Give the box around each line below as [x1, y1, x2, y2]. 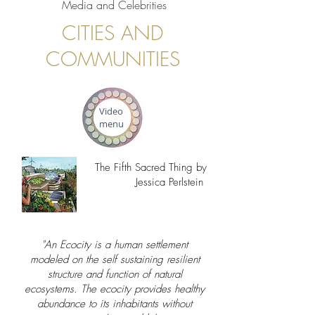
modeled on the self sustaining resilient [30, 252, 200, 266]
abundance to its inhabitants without [37, 297, 192, 311]
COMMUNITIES [45, 46, 180, 72]
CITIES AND [62, 20, 163, 46]
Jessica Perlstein [136, 175, 207, 189]
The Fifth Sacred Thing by [95, 160, 207, 174]
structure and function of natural [47, 267, 182, 281]
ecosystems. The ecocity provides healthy [25, 282, 205, 296]
